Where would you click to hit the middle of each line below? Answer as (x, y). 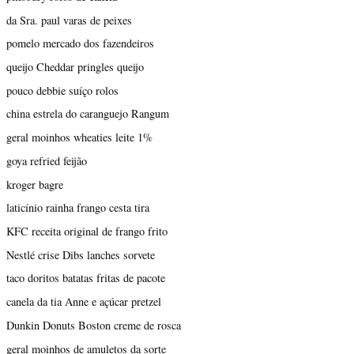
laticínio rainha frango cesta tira (78, 208)
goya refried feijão (47, 160)
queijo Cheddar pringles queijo (75, 66)
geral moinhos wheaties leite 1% (79, 137)
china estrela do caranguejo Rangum (88, 114)
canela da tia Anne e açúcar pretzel (84, 302)
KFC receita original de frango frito (87, 231)
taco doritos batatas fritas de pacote (86, 278)
